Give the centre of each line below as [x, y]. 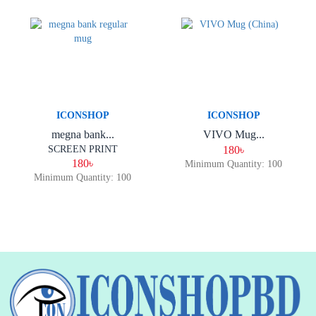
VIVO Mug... [233, 134]
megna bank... [83, 134]
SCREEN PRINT [83, 149]
